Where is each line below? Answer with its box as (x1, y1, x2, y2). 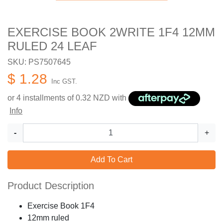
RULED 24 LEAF (7, 39, 97, 53)
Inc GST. (51, 78, 77, 86)
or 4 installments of (7, 94, 76, 103)
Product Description (7, 180, 94, 192)
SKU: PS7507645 (7, 58, 71, 67)
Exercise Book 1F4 (27, 201, 95, 210)
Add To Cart (91, 155, 132, 164)
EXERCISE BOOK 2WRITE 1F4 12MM (7, 25, 215, 39)
